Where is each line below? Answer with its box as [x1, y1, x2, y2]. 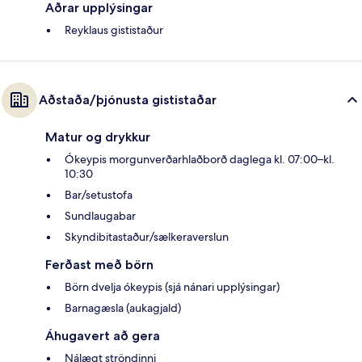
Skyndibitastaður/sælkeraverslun [65, 229, 229, 244]
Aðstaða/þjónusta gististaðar [39, 91, 217, 107]
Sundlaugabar [65, 208, 136, 223]
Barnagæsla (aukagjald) [65, 300, 181, 315]
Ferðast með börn [45, 256, 154, 272]
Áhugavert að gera [45, 327, 160, 343]
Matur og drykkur [45, 128, 150, 145]
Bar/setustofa [65, 187, 133, 202]
